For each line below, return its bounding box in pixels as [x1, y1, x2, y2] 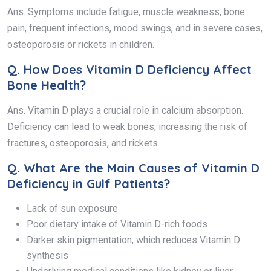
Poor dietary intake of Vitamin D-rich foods [27, 218, 207, 230]
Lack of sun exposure [27, 202, 118, 214]
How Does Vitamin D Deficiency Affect [24, 61, 252, 77]
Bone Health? [7, 77, 86, 93]
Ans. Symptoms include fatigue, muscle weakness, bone [7, 5, 245, 18]
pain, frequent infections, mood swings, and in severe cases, [7, 22, 263, 34]
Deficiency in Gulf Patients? [7, 175, 170, 191]
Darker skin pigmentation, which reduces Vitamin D [27, 233, 240, 246]
